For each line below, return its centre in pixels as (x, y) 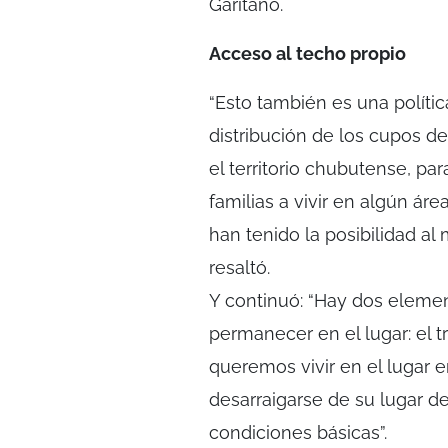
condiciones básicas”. (298, 433)
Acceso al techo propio (307, 54)
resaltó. (239, 268)
